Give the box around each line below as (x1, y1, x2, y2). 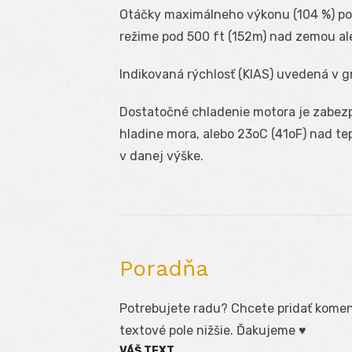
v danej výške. (119, 148, 203, 163)
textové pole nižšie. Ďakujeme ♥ (119, 322, 306, 338)
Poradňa (119, 255, 208, 281)
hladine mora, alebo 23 (119, 126, 252, 141)
